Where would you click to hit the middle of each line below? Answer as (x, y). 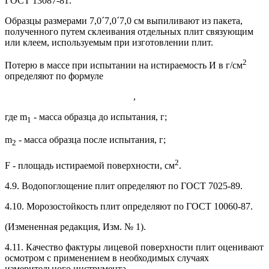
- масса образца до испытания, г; (99, 117)
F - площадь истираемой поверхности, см (90, 165)
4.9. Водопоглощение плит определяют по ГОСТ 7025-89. (124, 186)
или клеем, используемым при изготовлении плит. (109, 42)
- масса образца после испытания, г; (91, 140)
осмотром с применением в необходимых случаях (107, 258)
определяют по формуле (54, 76)
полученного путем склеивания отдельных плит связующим (129, 31)
